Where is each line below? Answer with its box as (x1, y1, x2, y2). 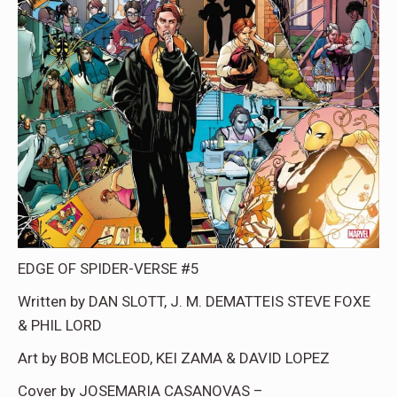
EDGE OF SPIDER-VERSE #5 (18, 260, 199, 278)
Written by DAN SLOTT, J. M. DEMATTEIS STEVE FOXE (18, 292, 370, 311)
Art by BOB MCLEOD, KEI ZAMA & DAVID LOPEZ (18, 349, 330, 368)
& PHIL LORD (18, 316, 102, 335)
